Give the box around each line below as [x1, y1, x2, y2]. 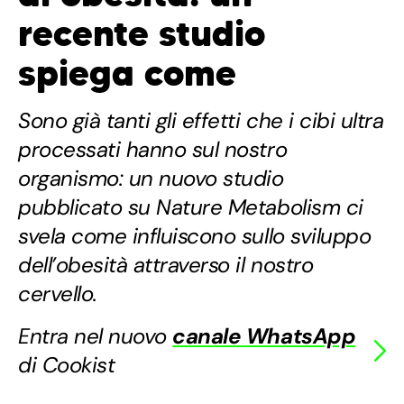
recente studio [18, 11, 265, 57]
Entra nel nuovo [18, 322, 173, 351]
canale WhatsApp [172, 322, 356, 351]
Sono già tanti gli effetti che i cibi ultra [18, 106, 384, 135]
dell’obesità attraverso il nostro [18, 251, 314, 280]
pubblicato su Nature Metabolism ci [18, 193, 363, 222]
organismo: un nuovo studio [18, 164, 284, 193]
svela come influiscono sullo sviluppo [18, 222, 372, 251]
